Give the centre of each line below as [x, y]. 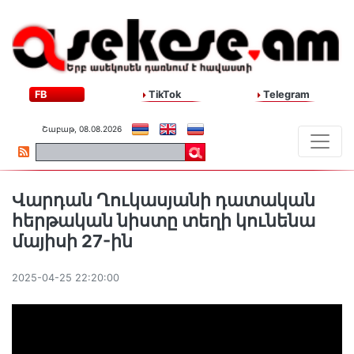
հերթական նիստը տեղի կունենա [164, 221]
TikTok [164, 95]
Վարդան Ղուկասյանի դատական [164, 200]
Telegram [285, 95]
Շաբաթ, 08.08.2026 [82, 129]
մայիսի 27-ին [72, 241]
